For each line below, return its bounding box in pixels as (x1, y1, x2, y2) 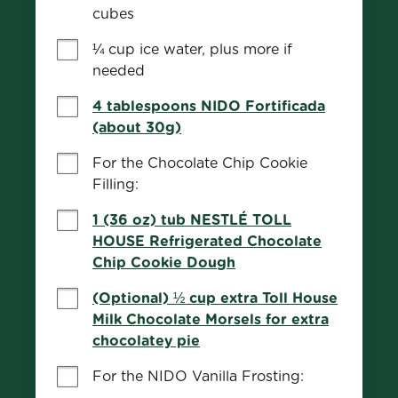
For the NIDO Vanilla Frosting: (92, 368, 304, 385)
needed (92, 62, 145, 79)
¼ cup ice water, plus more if (92, 41, 292, 58)
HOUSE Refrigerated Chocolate (92, 233, 322, 250)
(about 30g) (92, 119, 181, 136)
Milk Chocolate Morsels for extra (92, 311, 329, 328)
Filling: (92, 176, 139, 193)
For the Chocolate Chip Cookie (92, 155, 307, 171)
